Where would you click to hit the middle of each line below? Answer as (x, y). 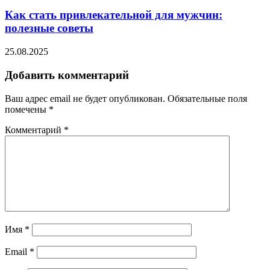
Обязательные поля (207, 98)
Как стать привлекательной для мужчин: (114, 15)
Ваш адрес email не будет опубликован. (85, 98)
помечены (27, 109)
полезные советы (49, 28)
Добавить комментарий (67, 75)
